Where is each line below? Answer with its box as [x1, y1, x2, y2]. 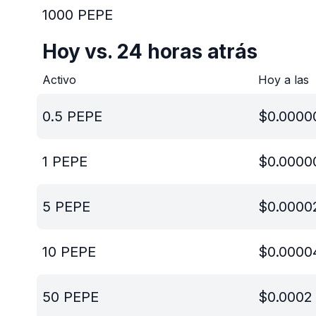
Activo [42, 73, 76, 87]
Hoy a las [258, 73, 309, 87]
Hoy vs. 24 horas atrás [42, 39, 257, 63]
